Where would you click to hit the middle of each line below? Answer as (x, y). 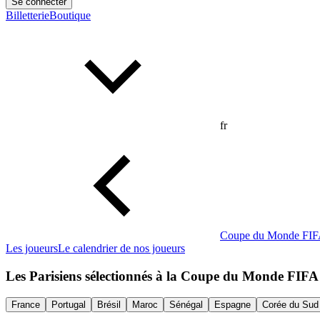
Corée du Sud (290, 305)
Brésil (109, 305)
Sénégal (186, 305)
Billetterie (27, 15)
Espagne (232, 305)
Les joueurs (32, 248)
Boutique (70, 15)
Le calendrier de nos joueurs (121, 248)
